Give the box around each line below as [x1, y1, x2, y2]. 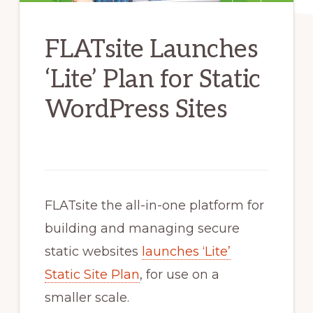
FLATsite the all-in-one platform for [44, 198, 264, 214]
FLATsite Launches [44, 34, 259, 66]
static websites [44, 244, 142, 260]
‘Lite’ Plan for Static [44, 64, 261, 96]
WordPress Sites [44, 94, 228, 126]
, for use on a [139, 267, 219, 283]
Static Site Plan [44, 267, 140, 283]
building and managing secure [44, 221, 240, 237]
